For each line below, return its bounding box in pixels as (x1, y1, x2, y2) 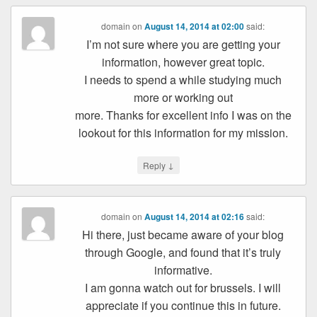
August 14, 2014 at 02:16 (144, 209, 245, 223)
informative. (154, 261, 212, 278)
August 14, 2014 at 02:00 (144, 19, 245, 33)
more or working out (133, 88, 233, 105)
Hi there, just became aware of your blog (82, 226, 284, 243)
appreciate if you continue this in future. (85, 296, 281, 313)
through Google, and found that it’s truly (85, 243, 282, 260)
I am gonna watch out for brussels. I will (85, 279, 282, 296)
